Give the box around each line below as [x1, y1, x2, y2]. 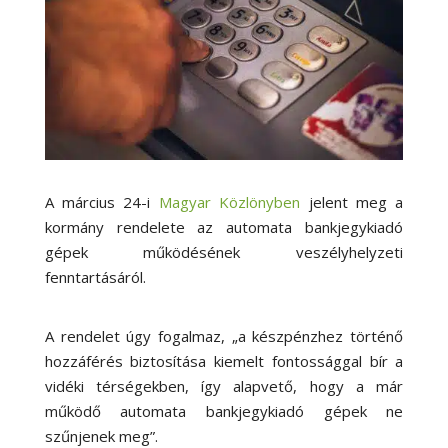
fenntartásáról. [44, 266, 150, 287]
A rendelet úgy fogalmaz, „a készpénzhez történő [44, 325, 404, 346]
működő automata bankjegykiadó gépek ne [44, 400, 404, 421]
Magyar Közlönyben [158, 191, 301, 212]
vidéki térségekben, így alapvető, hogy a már [44, 375, 404, 396]
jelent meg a [300, 191, 404, 212]
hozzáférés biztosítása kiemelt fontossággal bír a [44, 350, 404, 371]
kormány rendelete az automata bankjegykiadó [44, 216, 404, 237]
